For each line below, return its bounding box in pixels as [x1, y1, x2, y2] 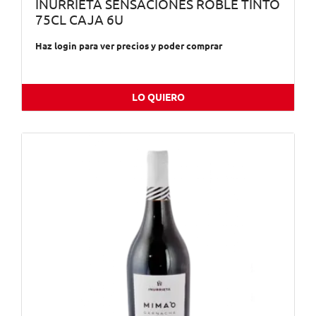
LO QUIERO [131, 91, 185, 103]
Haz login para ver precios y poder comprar [35, 40, 222, 51]
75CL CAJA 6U [35, 13, 123, 28]
